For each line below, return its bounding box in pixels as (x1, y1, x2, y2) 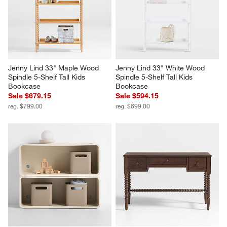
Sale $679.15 (8, 91, 52, 101)
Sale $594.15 (116, 91, 159, 101)
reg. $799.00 (8, 102, 43, 110)
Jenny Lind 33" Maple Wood (8, 63, 101, 73)
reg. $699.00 (116, 102, 150, 110)
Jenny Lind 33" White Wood (116, 63, 207, 73)
